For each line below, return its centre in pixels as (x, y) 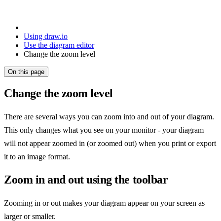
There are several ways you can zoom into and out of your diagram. (109, 117)
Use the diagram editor (59, 45)
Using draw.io (46, 37)
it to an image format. (37, 157)
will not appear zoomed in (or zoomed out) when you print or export (110, 144)
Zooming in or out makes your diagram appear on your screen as (104, 203)
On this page (26, 72)
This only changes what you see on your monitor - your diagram (104, 130)
